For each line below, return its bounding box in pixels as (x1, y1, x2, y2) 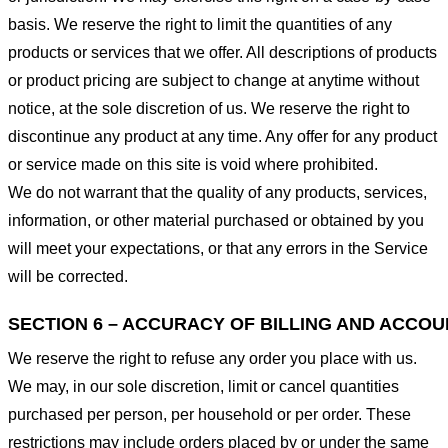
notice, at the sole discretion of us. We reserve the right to (8, 99, 410, 117)
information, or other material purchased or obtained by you (8, 211, 424, 229)
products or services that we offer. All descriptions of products (8, 43, 437, 61)
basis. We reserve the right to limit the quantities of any (8, 15, 392, 33)
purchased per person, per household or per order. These (8, 405, 411, 423)
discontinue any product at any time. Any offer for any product (8, 127, 437, 145)
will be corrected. (8, 267, 128, 285)
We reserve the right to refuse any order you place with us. (8, 349, 417, 367)
